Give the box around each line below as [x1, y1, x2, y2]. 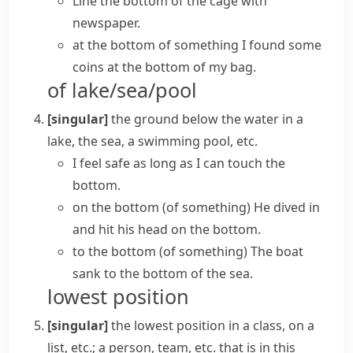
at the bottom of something [72, 36, 239, 54]
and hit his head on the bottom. [72, 221, 261, 238]
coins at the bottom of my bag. [72, 58, 256, 76]
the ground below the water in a [111, 110, 303, 128]
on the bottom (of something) [72, 199, 251, 216]
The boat [251, 243, 303, 260]
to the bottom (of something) [72, 243, 247, 260]
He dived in [254, 199, 320, 216]
